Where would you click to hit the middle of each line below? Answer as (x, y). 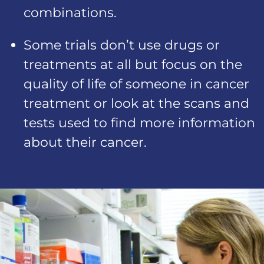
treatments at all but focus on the (133, 65)
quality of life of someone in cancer (136, 84)
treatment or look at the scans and (136, 103)
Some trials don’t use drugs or (121, 45)
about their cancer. (85, 142)
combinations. (70, 13)
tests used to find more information (139, 123)
